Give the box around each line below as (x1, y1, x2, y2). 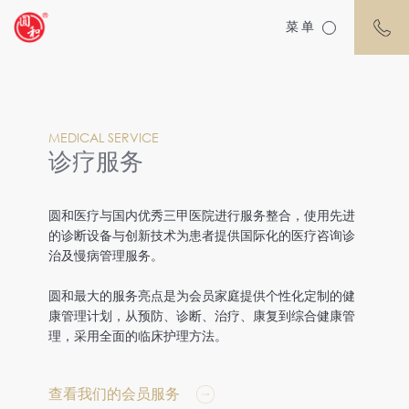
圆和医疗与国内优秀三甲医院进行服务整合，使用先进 (47, 208, 355, 223)
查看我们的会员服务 (47, 386, 180, 402)
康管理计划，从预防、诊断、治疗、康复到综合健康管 (47, 309, 355, 323)
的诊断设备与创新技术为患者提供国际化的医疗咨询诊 (47, 228, 355, 243)
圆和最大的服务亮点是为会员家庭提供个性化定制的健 (47, 288, 355, 303)
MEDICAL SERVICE (47, 129, 159, 146)
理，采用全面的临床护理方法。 (47, 329, 227, 343)
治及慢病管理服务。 (47, 248, 163, 263)
